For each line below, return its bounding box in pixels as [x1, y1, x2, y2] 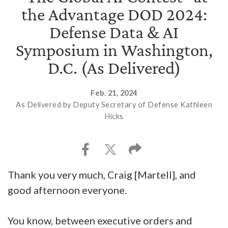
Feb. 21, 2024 [91, 89, 137, 97]
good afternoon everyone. [8, 184, 129, 196]
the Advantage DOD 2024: [21, 5, 207, 24]
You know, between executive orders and [8, 214, 192, 226]
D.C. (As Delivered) [47, 58, 181, 78]
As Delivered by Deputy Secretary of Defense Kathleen [16, 100, 212, 109]
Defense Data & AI [49, 22, 179, 42]
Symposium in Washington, [15, 40, 213, 60]
